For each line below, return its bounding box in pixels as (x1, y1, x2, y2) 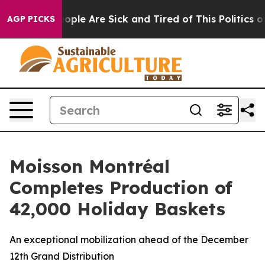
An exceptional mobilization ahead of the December (9, 234, 248, 245)
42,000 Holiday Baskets (9, 198, 225, 220)
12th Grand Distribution (9, 250, 114, 262)
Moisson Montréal (9, 155, 170, 177)
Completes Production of (9, 176, 232, 199)
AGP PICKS (7, 14, 55, 24)
